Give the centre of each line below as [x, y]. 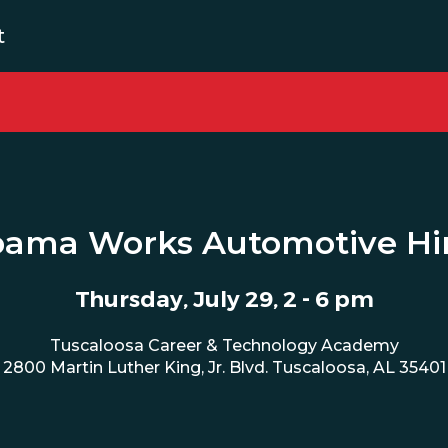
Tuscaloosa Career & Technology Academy [224, 345]
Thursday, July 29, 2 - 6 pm [224, 299]
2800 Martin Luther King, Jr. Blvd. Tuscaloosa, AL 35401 [224, 367]
